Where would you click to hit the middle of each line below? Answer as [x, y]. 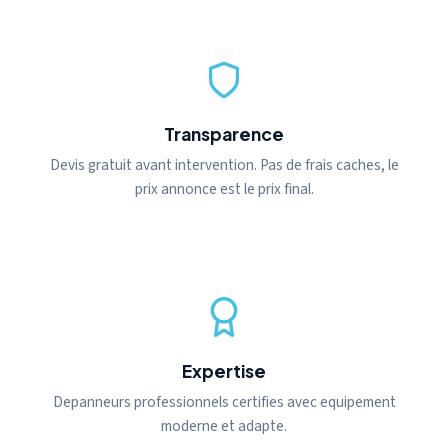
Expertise [224, 371]
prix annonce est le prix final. [224, 189]
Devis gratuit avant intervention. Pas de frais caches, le [224, 165]
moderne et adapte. [224, 426]
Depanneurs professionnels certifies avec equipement [224, 402]
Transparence [224, 134]
